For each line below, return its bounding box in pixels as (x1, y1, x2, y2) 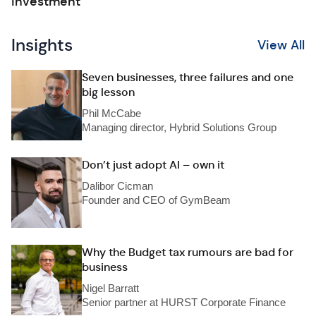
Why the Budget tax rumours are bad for (82, 245, 293, 260)
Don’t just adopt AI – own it (82, 157, 224, 172)
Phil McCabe (82, 107, 141, 119)
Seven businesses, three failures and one (82, 70, 293, 85)
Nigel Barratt (82, 282, 139, 294)
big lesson (82, 85, 135, 99)
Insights (11, 35, 73, 56)
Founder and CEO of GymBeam (82, 194, 231, 206)
